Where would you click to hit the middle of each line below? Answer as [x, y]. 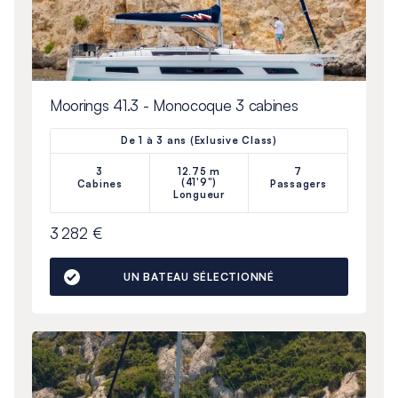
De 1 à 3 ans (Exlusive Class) [199, 141]
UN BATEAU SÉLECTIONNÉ [199, 277]
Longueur [199, 195]
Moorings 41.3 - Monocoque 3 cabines [174, 106]
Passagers [298, 184]
